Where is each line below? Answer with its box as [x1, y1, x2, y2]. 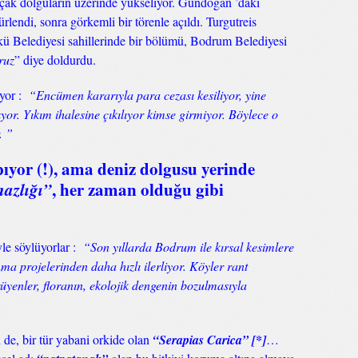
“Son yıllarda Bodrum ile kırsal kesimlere [80, 238, 294, 255]
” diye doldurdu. [14, 51, 96, 68]
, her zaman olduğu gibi [52, 177, 224, 201]
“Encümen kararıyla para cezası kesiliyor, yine [29, 86, 266, 103]
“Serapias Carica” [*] [153, 331, 266, 348]
